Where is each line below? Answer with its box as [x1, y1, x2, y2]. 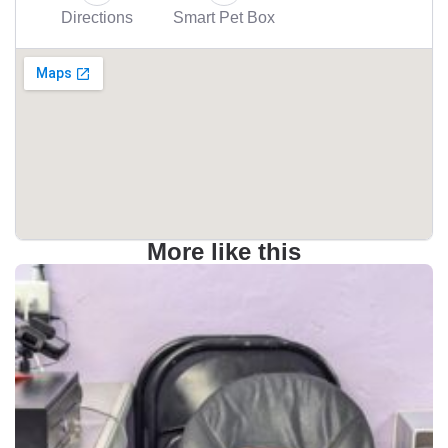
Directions [61, 7, 133, 26]
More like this [147, 237, 301, 265]
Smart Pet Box [173, 7, 275, 26]
